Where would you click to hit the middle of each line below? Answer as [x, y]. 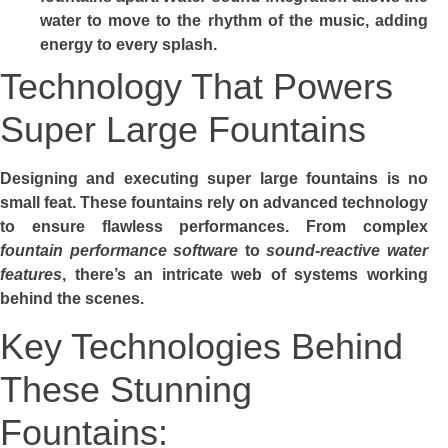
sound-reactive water [347, 250]
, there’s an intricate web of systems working [245, 274]
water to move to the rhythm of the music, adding [234, 20]
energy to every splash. [128, 44]
